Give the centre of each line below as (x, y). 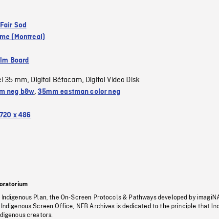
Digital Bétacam (56, 80)
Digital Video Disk (113, 80)
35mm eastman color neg (79, 92)
